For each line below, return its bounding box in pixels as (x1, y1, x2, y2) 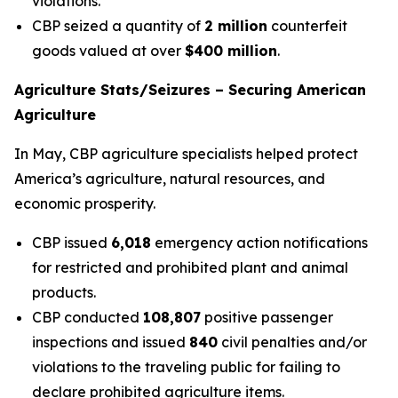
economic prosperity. (14, 195, 155, 212)
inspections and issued (32, 333, 189, 351)
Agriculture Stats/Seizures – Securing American (14, 81, 366, 99)
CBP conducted (32, 308, 143, 326)
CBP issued (32, 234, 111, 251)
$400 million (185, 42, 277, 60)
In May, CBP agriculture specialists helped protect (14, 145, 358, 163)
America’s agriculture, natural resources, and (14, 170, 325, 187)
